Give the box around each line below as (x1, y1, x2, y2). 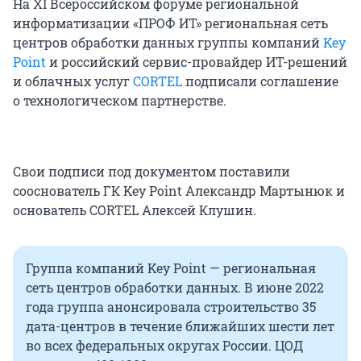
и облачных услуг (13, 73, 133, 90)
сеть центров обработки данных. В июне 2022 (26, 279, 324, 297)
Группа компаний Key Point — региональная (26, 259, 316, 277)
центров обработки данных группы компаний (13, 34, 323, 52)
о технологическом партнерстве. (13, 92, 226, 110)
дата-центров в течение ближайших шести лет (26, 317, 334, 335)
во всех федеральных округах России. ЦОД (26, 337, 303, 355)
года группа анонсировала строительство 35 (26, 298, 316, 316)
